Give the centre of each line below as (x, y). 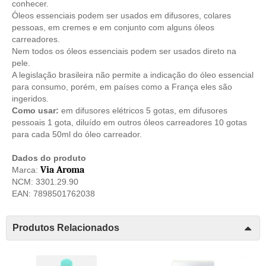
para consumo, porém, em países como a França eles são (122, 86)
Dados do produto (49, 158)
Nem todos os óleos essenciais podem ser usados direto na (124, 51)
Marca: (26, 170)
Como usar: (35, 110)
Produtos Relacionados (66, 228)
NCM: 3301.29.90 (45, 181)
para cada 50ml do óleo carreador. (77, 134)
